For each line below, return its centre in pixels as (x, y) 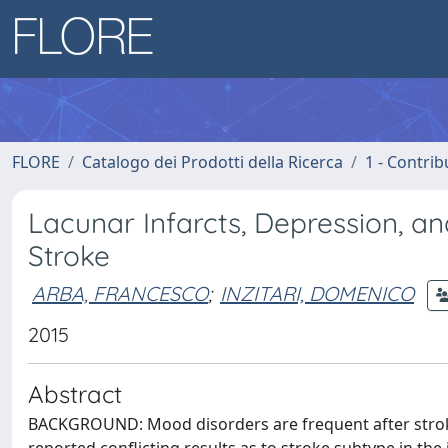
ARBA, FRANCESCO (120, 293)
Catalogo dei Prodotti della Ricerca (212, 162)
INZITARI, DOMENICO (317, 293)
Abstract (75, 394)
